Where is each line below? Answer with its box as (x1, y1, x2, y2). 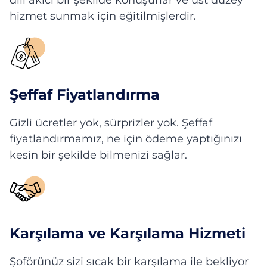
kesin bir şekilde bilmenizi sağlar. (10, 148, 187, 162)
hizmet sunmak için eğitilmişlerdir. (10, 10, 196, 23)
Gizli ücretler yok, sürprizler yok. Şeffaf (10, 116, 212, 129)
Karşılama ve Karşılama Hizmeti (10, 225, 246, 242)
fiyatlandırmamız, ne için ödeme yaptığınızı (10, 132, 242, 145)
